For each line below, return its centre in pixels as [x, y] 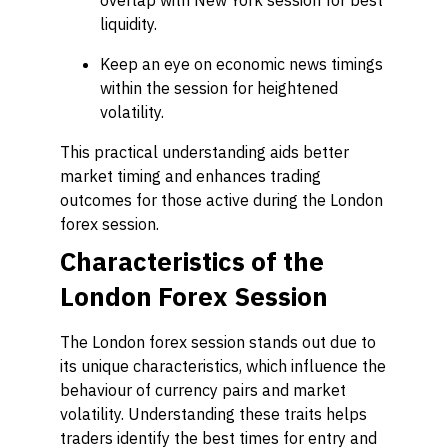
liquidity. [128, 24]
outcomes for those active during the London [221, 200]
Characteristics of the [192, 261]
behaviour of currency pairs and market [203, 390]
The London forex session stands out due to [218, 342]
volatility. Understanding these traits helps [213, 414]
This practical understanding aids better [204, 152]
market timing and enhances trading [190, 176]
